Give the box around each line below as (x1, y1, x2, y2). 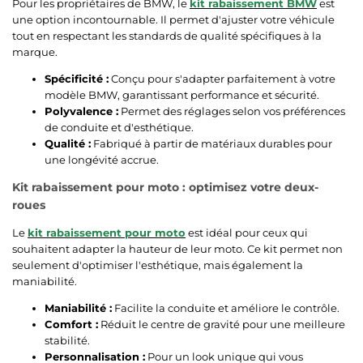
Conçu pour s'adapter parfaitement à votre (109, 71, 335, 85)
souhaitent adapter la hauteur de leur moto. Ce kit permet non (12, 241, 343, 255)
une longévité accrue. (45, 152, 159, 166)
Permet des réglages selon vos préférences (118, 104, 345, 117)
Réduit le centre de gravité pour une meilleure (98, 317, 345, 331)
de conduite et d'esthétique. (45, 120, 194, 134)
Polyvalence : (45, 104, 118, 117)
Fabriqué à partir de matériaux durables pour (91, 136, 332, 150)
